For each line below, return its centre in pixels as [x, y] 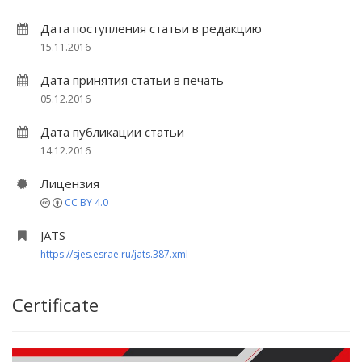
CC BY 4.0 [86, 202]
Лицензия [70, 183]
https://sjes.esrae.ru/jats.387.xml [114, 254]
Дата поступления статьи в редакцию [151, 28]
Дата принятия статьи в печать [132, 80]
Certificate [55, 305]
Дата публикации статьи [112, 132]
